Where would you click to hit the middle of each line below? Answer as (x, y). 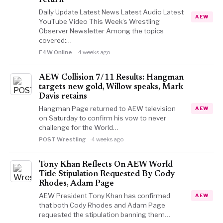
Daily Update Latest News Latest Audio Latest (111, 12)
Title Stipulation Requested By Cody (107, 174)
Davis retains (63, 97)
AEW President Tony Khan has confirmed (104, 196)
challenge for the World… (78, 127)
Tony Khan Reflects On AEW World (106, 165)
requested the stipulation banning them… (104, 215)
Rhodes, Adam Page (76, 184)
